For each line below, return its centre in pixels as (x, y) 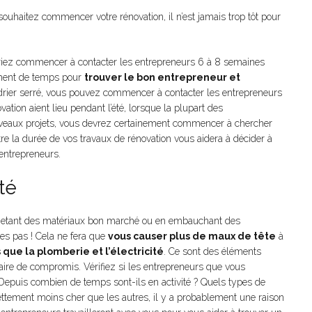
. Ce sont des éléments (212, 251)
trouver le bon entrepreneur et (162, 77)
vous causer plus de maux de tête (192, 236)
